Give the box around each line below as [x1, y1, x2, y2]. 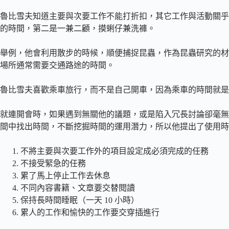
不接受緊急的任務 [20, 159, 86, 168]
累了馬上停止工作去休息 [20, 171, 110, 180]
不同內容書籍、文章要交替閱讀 [20, 184, 135, 192]
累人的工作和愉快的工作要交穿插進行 [20, 208, 159, 217]
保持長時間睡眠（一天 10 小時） [20, 196, 139, 204]
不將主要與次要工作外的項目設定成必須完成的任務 [20, 147, 209, 155]
